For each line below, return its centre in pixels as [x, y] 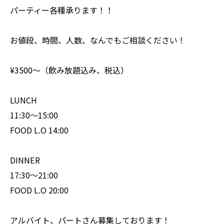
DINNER [25, 160]
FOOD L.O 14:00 [39, 130]
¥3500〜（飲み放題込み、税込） [69, 70]
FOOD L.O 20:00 [39, 190]
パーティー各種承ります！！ [62, 10]
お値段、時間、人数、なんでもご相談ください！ [98, 40]
